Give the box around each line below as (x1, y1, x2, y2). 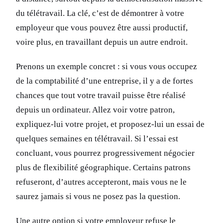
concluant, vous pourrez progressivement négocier (16, 148, 195, 158)
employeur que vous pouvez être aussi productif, (16, 23, 188, 33)
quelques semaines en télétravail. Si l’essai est (16, 134, 178, 144)
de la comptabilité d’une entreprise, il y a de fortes (16, 76, 193, 86)
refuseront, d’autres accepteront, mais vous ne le (16, 177, 187, 187)
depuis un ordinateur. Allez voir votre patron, (16, 105, 175, 115)
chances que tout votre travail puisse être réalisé (16, 91, 186, 101)
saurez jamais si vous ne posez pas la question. (16, 192, 180, 202)
